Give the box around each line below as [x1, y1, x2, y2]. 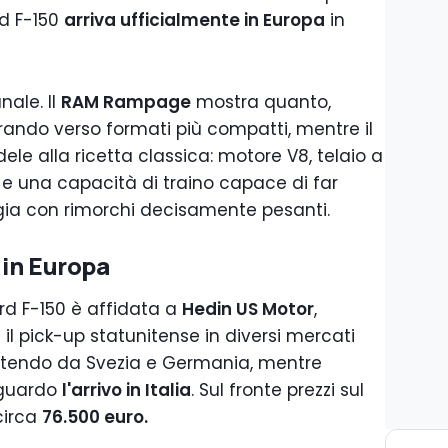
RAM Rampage [61, 90, 191, 114]
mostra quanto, [191, 90, 331, 114]
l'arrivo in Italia [62, 378, 191, 402]
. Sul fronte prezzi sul [191, 378, 364, 402]
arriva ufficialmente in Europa [64, 8, 325, 32]
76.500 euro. [42, 405, 148, 429]
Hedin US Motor [182, 297, 314, 321]
